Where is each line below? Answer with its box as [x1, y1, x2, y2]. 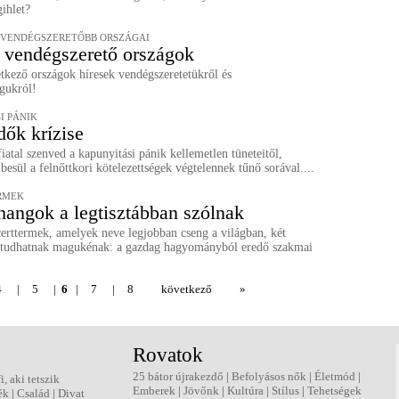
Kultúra [227, 384, 264, 397]
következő [161, 282, 212, 296]
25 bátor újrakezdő [133, 370, 224, 383]
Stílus [272, 384, 299, 397]
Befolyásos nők [232, 370, 306, 383]
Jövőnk [183, 384, 219, 397]
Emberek [133, 384, 175, 397]
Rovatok [133, 344, 203, 366]
